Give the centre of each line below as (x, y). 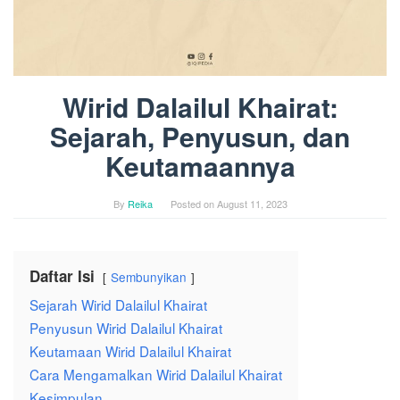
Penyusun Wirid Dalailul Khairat (126, 328)
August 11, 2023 (252, 204)
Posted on (193, 204)
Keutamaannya (200, 166)
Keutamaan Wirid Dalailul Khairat (130, 351)
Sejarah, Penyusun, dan (200, 137)
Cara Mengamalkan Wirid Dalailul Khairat (156, 375)
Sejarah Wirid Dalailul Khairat (118, 305)
